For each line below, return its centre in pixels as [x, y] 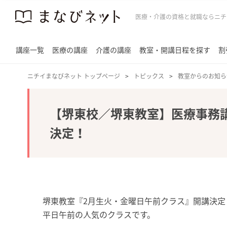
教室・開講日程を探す [175, 50]
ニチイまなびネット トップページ [73, 76]
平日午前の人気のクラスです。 [99, 214]
